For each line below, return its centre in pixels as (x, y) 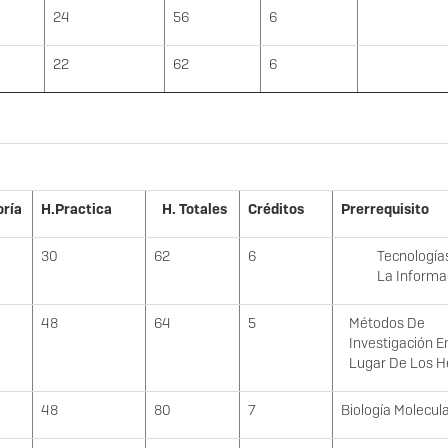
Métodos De (386, 323)
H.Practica (77, 209)
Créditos (276, 209)
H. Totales (195, 209)
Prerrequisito (385, 209)
